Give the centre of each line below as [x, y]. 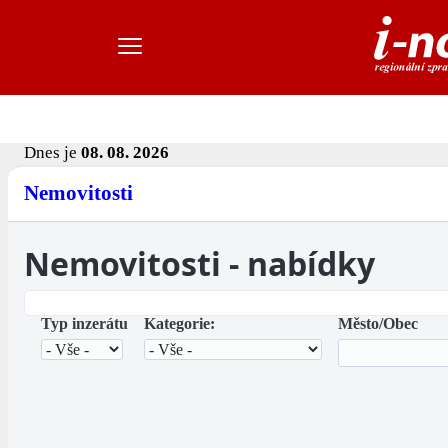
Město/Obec [378, 324]
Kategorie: [179, 324]
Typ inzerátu [84, 324]
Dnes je [52, 153]
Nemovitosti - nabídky [199, 264]
